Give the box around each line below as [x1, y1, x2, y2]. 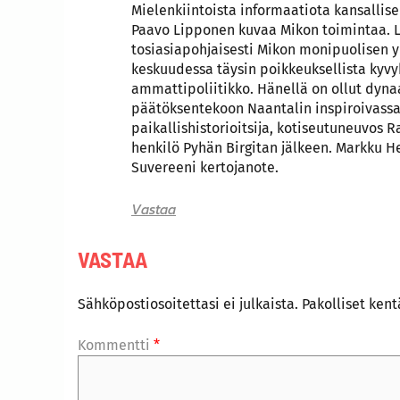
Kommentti [78, 336, 154, 354]
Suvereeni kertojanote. [131, 158, 279, 176]
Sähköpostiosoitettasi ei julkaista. [78, 295, 298, 312]
